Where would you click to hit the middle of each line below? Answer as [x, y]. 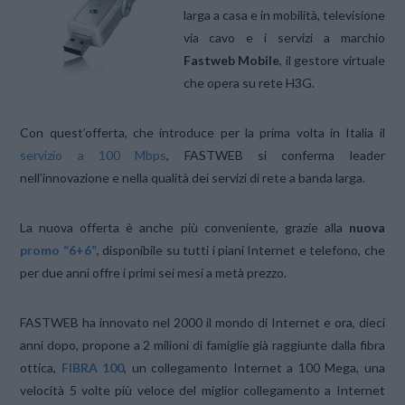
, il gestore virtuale [332, 60]
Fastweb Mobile [231, 60]
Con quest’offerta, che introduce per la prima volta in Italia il [202, 132]
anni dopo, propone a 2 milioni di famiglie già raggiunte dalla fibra [202, 345]
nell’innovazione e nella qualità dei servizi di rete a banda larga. [193, 177]
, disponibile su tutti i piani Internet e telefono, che [240, 250]
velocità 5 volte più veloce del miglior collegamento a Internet [202, 391]
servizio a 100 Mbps [94, 155]
